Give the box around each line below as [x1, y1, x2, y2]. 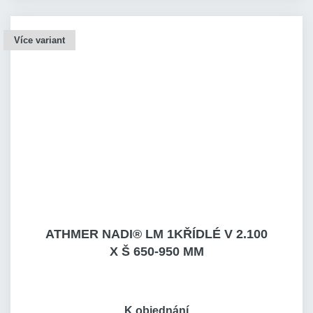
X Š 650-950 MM [109, 245, 204, 259]
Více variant [14, 35, 65, 45]
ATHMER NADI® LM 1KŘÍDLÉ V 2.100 [45, 227, 268, 241]
